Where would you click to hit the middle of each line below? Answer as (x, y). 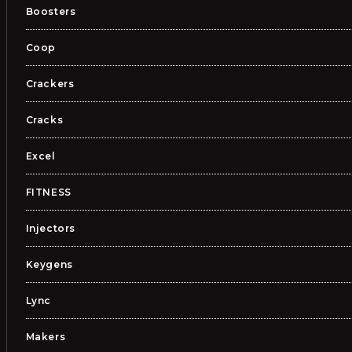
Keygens (49, 264)
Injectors (50, 228)
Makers (46, 337)
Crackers (50, 84)
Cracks (44, 120)
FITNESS (48, 192)
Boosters (51, 11)
